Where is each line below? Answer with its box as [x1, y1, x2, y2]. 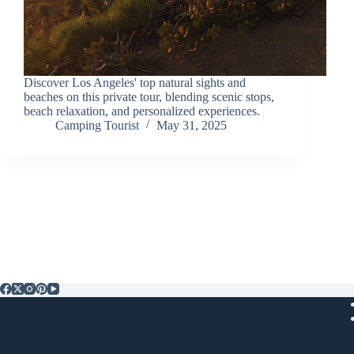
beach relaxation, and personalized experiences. [24, 104, 260, 118]
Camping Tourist [55, 118, 139, 132]
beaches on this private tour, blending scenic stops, [24, 89, 274, 104]
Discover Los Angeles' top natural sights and [24, 75, 246, 89]
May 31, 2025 [156, 118, 227, 132]
